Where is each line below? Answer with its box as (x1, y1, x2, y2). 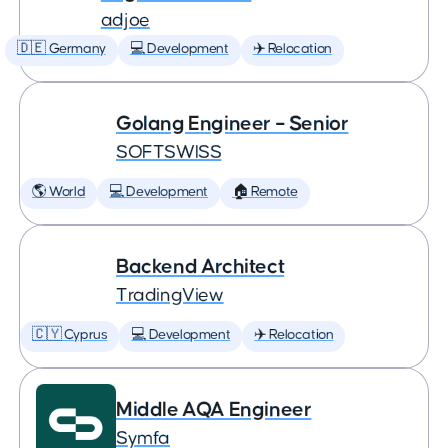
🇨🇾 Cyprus (32, 328, 108, 342)
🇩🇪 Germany (16, 42, 106, 56)
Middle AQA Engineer (116, 399, 312, 420)
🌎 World (32, 185, 86, 199)
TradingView (116, 286, 224, 305)
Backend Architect (116, 256, 285, 277)
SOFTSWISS (116, 143, 222, 162)
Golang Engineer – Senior (116, 113, 349, 134)
